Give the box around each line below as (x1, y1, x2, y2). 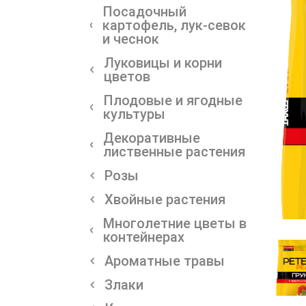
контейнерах (102, 228, 184, 245)
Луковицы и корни (104, 54, 223, 71)
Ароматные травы (105, 252, 225, 269)
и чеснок (102, 30, 160, 47)
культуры (103, 105, 166, 122)
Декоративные (102, 129, 200, 146)
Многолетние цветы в (102, 214, 247, 232)
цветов (104, 68, 151, 85)
